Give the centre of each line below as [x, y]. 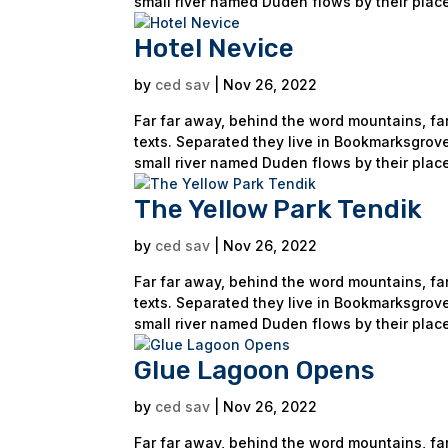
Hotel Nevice [214, 48]
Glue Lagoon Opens [254, 370]
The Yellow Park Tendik [278, 209]
